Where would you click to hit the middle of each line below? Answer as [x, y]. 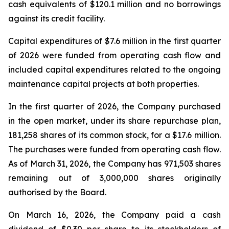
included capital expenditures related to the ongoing [114, 70]
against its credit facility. [56, 18]
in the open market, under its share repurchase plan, [114, 121]
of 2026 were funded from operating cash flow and [114, 55]
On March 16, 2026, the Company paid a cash [114, 215]
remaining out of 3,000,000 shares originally [114, 178]
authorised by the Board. [57, 192]
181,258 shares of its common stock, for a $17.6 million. [114, 135]
